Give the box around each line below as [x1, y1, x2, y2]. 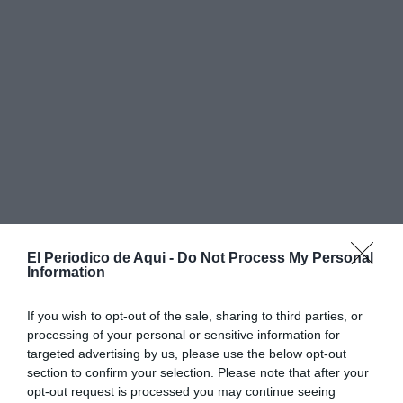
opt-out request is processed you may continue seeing [27, 383, 336, 399]
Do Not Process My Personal [177, 249, 373, 265]
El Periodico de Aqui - [27, 249, 177, 265]
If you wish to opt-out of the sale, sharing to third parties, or [27, 308, 363, 323]
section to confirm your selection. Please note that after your [27, 364, 369, 380]
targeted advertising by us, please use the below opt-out [27, 345, 346, 361]
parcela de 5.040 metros [213, 374, 391, 398]
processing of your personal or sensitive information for [27, 327, 340, 342]
